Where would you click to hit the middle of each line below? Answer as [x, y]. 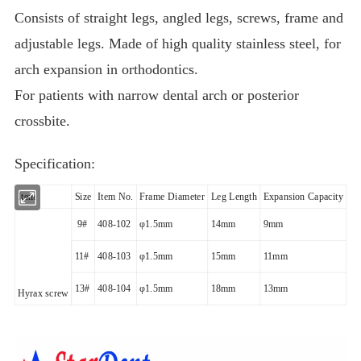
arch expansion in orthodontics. [107, 70]
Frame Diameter [172, 197]
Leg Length [234, 197]
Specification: [55, 164]
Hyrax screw [44, 293]
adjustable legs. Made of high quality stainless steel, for [178, 44]
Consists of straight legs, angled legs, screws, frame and [179, 18]
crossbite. [43, 121]
